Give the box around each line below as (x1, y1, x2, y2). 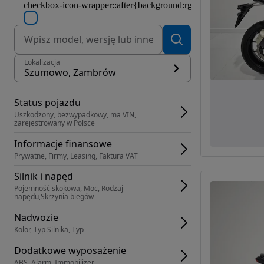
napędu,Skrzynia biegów (14, 192, 94, 202)
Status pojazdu (14, 96, 81, 109)
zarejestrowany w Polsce (14, 118, 95, 128)
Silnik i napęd (14, 170, 73, 183)
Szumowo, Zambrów (24, 66, 116, 79)
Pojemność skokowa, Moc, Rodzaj (14, 183, 123, 193)
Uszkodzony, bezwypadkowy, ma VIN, (14, 110, 136, 120)
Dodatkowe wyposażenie (14, 243, 126, 257)
